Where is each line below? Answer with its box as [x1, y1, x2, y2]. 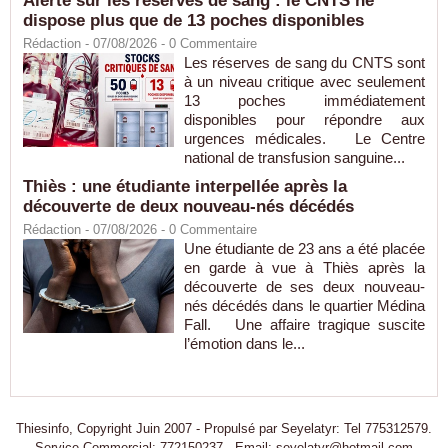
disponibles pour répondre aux [183, 111, 425, 129]
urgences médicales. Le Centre [183, 130, 425, 148]
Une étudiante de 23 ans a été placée [183, 240, 425, 258]
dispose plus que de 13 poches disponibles [23, 11, 364, 31]
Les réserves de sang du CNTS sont [183, 54, 425, 72]
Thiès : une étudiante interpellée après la [23, 177, 347, 197]
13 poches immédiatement [183, 92, 425, 110]
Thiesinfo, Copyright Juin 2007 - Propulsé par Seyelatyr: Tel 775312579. [16, 421, 432, 436]
